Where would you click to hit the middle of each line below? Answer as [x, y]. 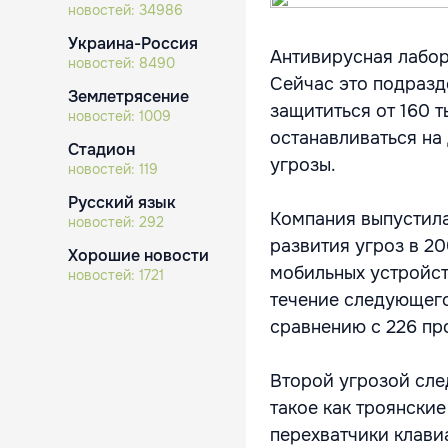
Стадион [101, 149]
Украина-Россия [133, 43]
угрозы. [303, 165]
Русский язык [122, 202]
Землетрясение [128, 96]
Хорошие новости [138, 255]
